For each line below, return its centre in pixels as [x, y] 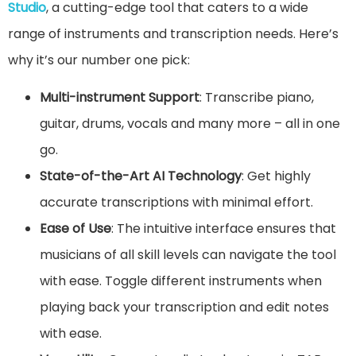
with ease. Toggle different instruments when [181, 281]
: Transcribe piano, [257, 97]
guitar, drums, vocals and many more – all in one [190, 123]
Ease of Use [75, 228]
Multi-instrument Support [120, 97]
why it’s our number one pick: [99, 60]
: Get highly [276, 176]
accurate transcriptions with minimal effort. [176, 202]
